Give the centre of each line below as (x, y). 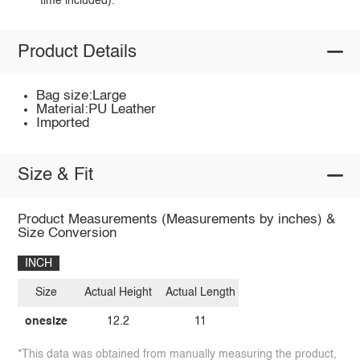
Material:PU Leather (96, 110)
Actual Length (200, 293)
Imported (63, 124)
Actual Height (119, 293)
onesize (46, 321)
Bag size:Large (82, 96)
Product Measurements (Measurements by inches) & (176, 219)
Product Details (77, 52)
